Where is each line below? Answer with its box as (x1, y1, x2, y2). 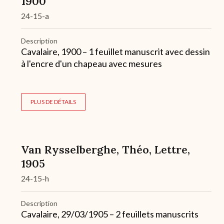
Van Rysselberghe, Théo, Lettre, (21, 142, 190, 157)
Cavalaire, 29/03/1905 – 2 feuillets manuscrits (21, 208, 198, 220)
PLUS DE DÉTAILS (30, 98, 76, 106)
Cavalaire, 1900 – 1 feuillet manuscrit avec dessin (21, 46, 210, 57)
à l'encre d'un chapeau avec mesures (21, 58, 162, 69)
